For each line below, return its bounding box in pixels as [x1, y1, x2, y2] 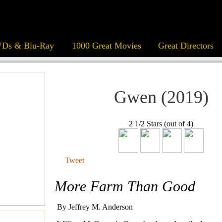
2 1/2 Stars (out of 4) [129, 119, 193, 128]
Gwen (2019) [113, 87, 209, 107]
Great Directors [158, 41, 214, 51]
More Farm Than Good [55, 178, 195, 195]
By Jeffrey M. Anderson [57, 203, 133, 212]
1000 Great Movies [71, 41, 141, 51]
